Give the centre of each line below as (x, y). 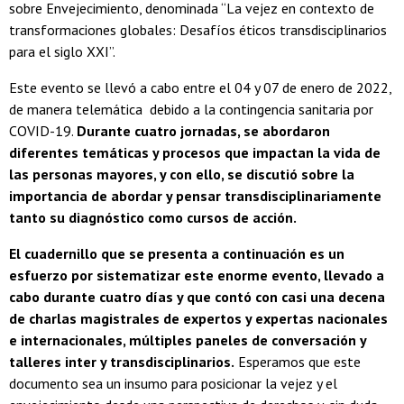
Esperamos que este (298, 362)
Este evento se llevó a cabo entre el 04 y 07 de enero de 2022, (200, 88)
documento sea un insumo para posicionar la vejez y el (173, 384)
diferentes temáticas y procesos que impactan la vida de (195, 153)
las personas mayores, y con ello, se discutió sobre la (182, 174)
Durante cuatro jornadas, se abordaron (203, 131)
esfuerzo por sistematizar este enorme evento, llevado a (197, 275)
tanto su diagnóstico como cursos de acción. (153, 218)
